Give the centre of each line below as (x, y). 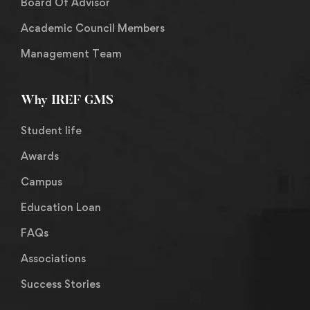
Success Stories (61, 284)
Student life (51, 131)
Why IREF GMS (67, 101)
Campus (42, 182)
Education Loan (61, 208)
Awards (40, 156)
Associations (53, 259)
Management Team (71, 54)
